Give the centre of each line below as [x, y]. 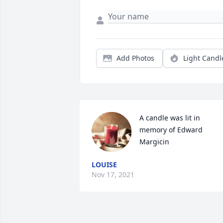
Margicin [154, 142]
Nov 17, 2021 [113, 175]
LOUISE [104, 165]
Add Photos [135, 58]
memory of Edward [171, 130]
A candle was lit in [170, 118]
